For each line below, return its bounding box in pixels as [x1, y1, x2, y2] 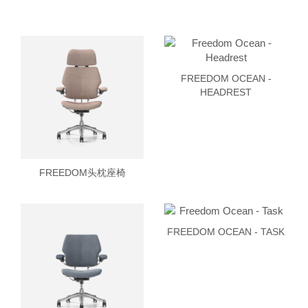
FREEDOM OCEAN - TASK [167, 225, 285, 237]
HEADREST [200, 86, 252, 98]
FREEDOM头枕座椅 [38, 166, 126, 178]
